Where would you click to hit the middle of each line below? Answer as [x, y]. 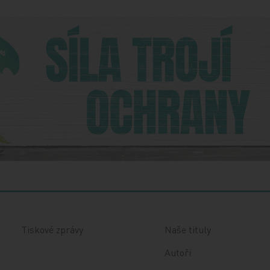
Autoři [177, 253]
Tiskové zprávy [52, 230]
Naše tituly [187, 230]
